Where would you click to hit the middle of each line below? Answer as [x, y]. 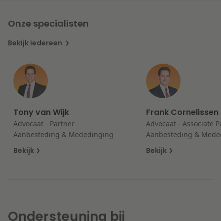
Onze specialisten [48, 23]
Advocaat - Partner [44, 124]
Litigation [35, 17]
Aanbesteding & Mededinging [64, 134]
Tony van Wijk [41, 112]
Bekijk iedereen [36, 43]
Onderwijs [37, 49]
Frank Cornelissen [182, 112]
